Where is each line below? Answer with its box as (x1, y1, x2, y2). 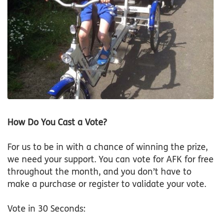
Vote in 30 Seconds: (7, 203, 85, 215)
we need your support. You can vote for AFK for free (7, 154, 214, 165)
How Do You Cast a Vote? (7, 117, 107, 128)
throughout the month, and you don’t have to (7, 166, 191, 178)
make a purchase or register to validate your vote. (7, 179, 206, 190)
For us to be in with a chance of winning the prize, (7, 142, 208, 153)
